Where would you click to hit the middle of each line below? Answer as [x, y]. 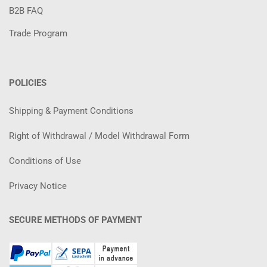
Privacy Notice [38, 186]
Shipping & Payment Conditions [71, 111]
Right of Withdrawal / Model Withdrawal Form [99, 136]
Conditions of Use [45, 161]
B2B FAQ [26, 11]
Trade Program [38, 33]
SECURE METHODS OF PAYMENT [75, 220]
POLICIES [28, 83]
